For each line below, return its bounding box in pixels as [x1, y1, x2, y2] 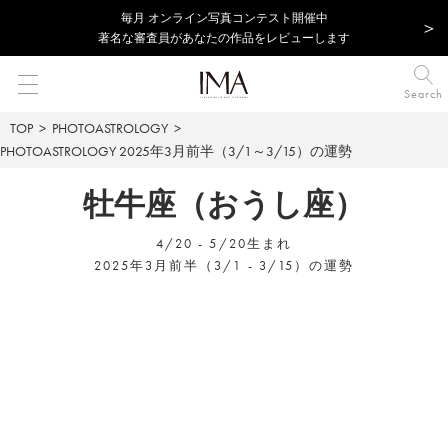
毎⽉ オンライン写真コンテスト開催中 [120, 10, 328, 26]
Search [404, 86, 443, 102]
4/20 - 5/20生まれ [156, 235, 292, 252]
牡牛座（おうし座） [83, 184, 365, 224]
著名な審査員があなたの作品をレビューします [98, 30, 350, 46]
